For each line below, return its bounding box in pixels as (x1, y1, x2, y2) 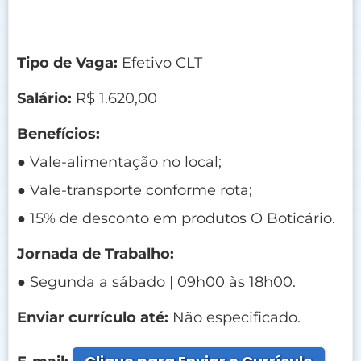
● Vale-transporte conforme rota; (17, 180, 252, 199)
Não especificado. (168, 308, 301, 326)
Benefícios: (17, 124, 100, 143)
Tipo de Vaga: (17, 53, 118, 72)
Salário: (17, 89, 72, 107)
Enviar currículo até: (17, 308, 168, 326)
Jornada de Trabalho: (17, 244, 174, 263)
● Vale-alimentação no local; (17, 152, 222, 171)
